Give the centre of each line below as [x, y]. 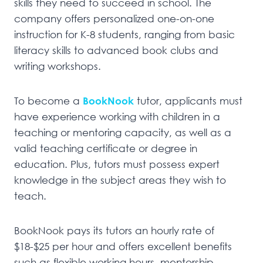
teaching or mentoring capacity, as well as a [123, 133]
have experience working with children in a [117, 117]
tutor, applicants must [188, 101]
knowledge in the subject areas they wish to [120, 180]
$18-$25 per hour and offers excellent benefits [123, 247]
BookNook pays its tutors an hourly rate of [114, 231]
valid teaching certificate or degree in [106, 149]
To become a [48, 101]
